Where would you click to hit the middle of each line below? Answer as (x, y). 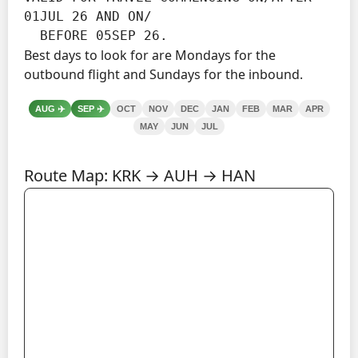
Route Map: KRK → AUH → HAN (140, 175)
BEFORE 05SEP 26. (104, 35)
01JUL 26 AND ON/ (88, 16)
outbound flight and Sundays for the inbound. (163, 74)
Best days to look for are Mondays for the (150, 55)
